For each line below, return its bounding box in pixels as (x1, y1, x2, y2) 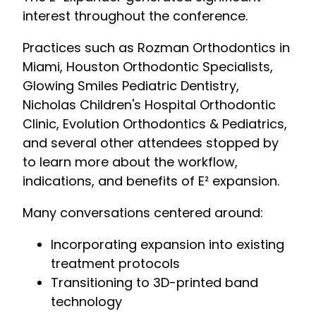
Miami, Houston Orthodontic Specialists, (23, 58, 273, 76)
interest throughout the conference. (23, 7, 248, 25)
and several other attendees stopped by (23, 134, 279, 152)
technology (51, 293, 122, 311)
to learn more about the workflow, (23, 153, 238, 171)
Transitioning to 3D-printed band (51, 274, 258, 292)
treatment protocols (51, 255, 180, 273)
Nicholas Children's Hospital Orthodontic (23, 96, 276, 114)
